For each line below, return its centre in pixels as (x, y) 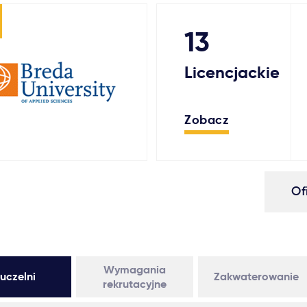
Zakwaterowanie (257, 277)
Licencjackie (232, 73)
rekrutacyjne (134, 284)
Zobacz (207, 120)
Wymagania (134, 270)
